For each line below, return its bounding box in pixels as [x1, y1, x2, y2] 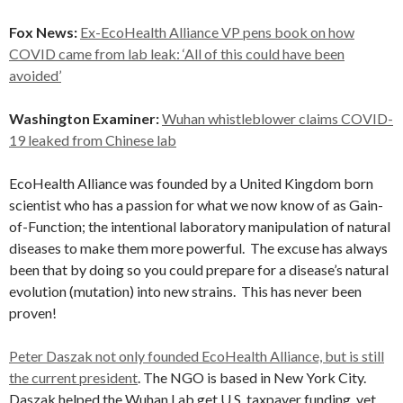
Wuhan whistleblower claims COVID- [162, 110, 393, 127]
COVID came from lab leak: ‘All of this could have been [9, 45, 345, 62]
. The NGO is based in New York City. [138, 369, 369, 386]
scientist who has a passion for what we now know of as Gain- [9, 196, 383, 213]
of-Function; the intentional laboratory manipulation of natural [9, 218, 390, 235]
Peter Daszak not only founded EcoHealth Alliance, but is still [9, 347, 384, 364]
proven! [9, 304, 57, 321]
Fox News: [9, 23, 77, 40]
